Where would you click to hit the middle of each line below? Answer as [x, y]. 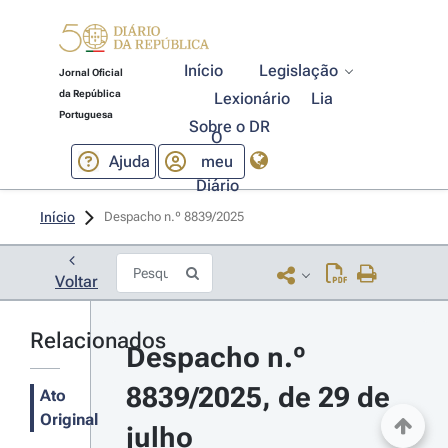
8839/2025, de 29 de [257, 397]
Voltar [76, 281]
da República [89, 93]
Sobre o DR [229, 126]
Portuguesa [85, 114]
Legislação [299, 70]
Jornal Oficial [90, 72]
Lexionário [252, 98]
